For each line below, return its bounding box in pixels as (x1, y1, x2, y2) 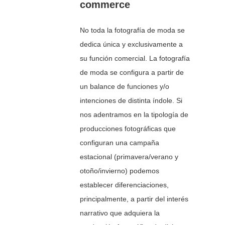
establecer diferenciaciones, (80, 181, 169, 189)
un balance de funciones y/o (80, 82, 170, 91)
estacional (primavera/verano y (80, 153, 179, 161)
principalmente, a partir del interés (80, 195, 189, 203)
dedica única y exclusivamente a (80, 40, 183, 49)
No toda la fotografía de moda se (80, 26, 185, 35)
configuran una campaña (80, 139, 160, 147)
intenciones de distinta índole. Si (80, 96, 183, 105)
